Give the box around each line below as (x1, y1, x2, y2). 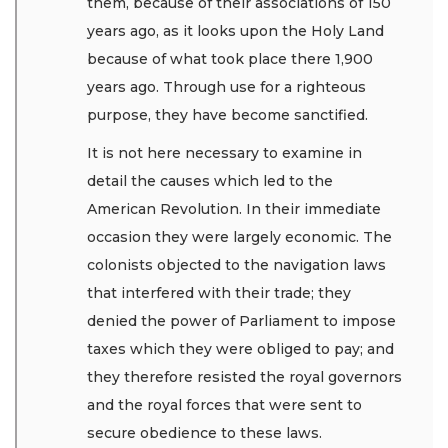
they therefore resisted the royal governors (87, 368, 402, 387)
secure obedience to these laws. (87, 424, 326, 443)
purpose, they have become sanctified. (87, 105, 368, 124)
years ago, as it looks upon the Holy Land (87, 21, 384, 40)
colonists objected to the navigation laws (87, 256, 386, 275)
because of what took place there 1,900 (87, 49, 373, 68)
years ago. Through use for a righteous (87, 77, 366, 96)
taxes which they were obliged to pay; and (87, 340, 394, 359)
